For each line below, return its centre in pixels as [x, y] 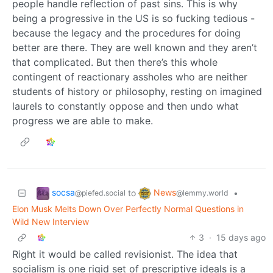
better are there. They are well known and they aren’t [135, 47]
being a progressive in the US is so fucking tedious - [133, 18]
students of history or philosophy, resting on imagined [137, 91]
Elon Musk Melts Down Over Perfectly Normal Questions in [128, 208]
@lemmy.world [202, 193]
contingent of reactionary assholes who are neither [130, 76]
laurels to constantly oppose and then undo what [126, 106]
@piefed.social [100, 193]
